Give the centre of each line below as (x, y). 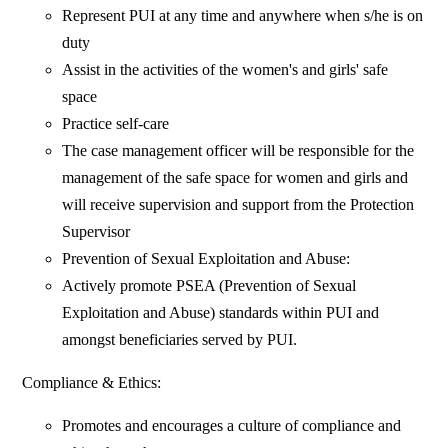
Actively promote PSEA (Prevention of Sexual (209, 286)
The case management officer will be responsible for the (238, 151)
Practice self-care (116, 124)
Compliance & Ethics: (92, 383)
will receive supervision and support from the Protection (238, 205)
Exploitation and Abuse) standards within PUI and (221, 313)
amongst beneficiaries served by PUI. (180, 340)
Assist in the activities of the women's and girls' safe (225, 70)
